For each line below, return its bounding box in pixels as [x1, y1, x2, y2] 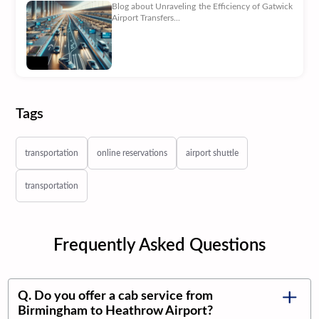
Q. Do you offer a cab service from [18, 290, 214, 303]
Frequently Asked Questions [53, 237, 266, 255]
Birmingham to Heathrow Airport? [18, 305, 214, 318]
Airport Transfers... [112, 14, 181, 23]
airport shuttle [186, 149, 239, 158]
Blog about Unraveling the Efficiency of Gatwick [112, 2, 293, 11]
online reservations [97, 149, 168, 158]
